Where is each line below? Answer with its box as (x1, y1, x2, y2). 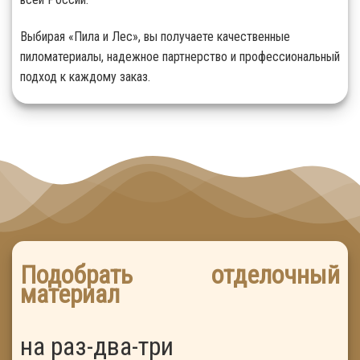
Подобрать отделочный (20, 259, 340, 290)
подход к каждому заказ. (20, 68, 150, 84)
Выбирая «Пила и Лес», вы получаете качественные (20, 28, 290, 44)
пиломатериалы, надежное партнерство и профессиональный (20, 48, 340, 64)
